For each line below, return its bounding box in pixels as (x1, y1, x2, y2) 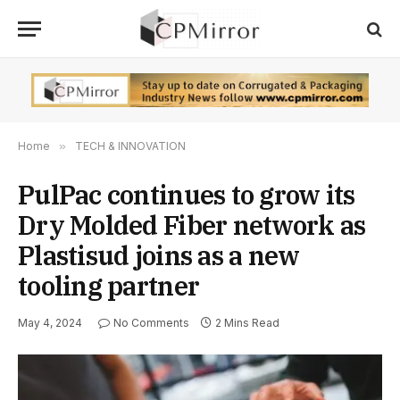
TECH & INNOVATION (75, 139, 186, 154)
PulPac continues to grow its (18, 178, 355, 212)
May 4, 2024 (18, 316, 82, 330)
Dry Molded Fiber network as (18, 208, 366, 243)
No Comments (113, 316, 189, 330)
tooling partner (18, 269, 200, 304)
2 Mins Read (215, 316, 279, 330)
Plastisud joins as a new (18, 238, 300, 273)
